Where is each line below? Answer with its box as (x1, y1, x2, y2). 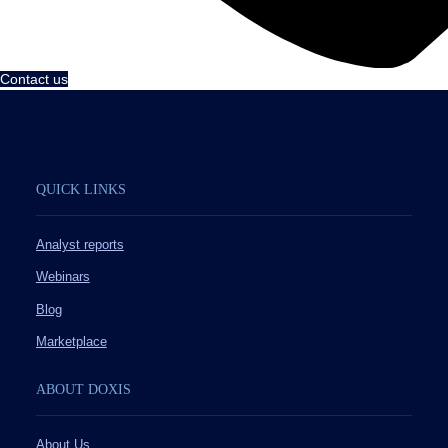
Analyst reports (35, 237, 124, 252)
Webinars (35, 270, 90, 285)
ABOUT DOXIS (35, 382, 131, 398)
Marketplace (35, 335, 107, 350)
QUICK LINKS (35, 181, 126, 197)
